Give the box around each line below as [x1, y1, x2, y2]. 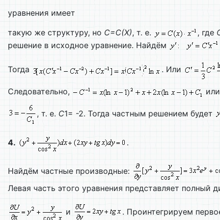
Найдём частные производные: [8, 166, 132, 176]
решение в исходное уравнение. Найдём [8, 40, 169, 50]
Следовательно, [8, 86, 72, 97]
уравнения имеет [8, 7, 75, 18]
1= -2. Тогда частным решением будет [64, 109, 215, 119]
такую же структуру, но [8, 27, 104, 37]
